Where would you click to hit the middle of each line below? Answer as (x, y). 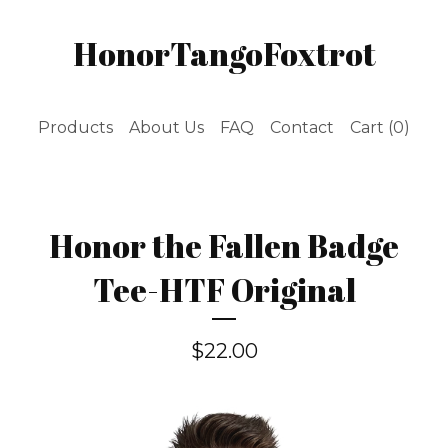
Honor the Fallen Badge (224, 245)
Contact (302, 127)
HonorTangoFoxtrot (224, 53)
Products (75, 127)
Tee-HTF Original (224, 289)
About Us (166, 127)
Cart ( (371, 127)
